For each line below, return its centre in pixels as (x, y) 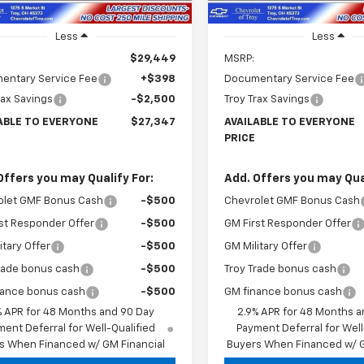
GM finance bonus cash (284, 292)
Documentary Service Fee (290, 80)
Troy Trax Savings (267, 100)
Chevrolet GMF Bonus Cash (292, 201)
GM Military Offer (266, 247)
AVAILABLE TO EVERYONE (290, 123)
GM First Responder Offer (288, 224)
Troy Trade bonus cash (281, 270)
